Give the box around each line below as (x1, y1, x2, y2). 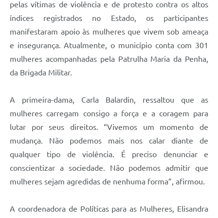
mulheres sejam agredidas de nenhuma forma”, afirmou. (10, 177, 205, 186)
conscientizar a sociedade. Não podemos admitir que (10, 163, 208, 172)
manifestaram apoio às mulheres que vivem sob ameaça (10, 27, 208, 36)
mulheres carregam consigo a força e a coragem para (10, 109, 208, 118)
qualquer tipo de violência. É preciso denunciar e (10, 149, 208, 159)
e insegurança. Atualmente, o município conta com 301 (10, 40, 208, 50)
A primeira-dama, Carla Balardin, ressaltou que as (10, 95, 208, 104)
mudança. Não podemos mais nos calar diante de (10, 136, 208, 145)
